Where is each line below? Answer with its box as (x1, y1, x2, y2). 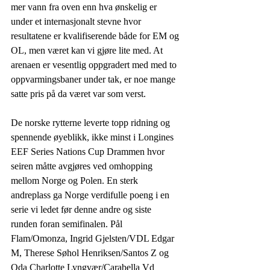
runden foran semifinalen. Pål (11, 218, 125, 229)
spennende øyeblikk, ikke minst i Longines (11, 131, 176, 142)
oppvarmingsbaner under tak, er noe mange (11, 74, 178, 84)
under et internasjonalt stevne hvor (11, 16, 143, 27)
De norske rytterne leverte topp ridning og (11, 117, 172, 128)
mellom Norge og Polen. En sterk (11, 175, 140, 186)
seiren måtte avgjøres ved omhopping (11, 160, 155, 171)
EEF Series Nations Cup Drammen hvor (11, 146, 167, 157)
